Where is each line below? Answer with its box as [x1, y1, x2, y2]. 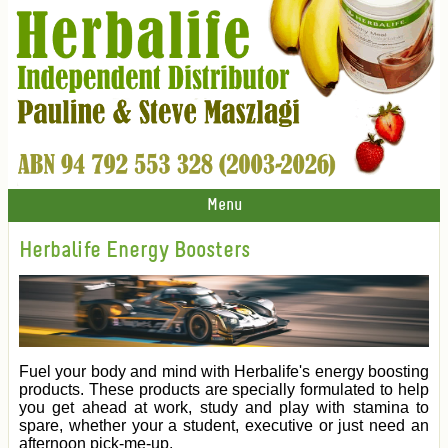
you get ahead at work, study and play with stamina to [19, 399, 429, 417]
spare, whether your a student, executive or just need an [19, 417, 429, 435]
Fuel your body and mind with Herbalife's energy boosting [19, 363, 429, 381]
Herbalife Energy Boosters [19, 239, 250, 263]
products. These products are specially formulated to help [19, 381, 429, 399]
